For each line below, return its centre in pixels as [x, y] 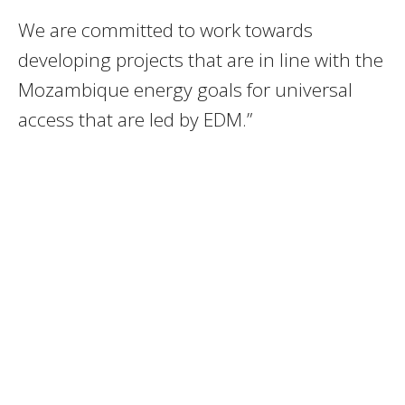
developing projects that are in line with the [201, 60]
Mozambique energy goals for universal [185, 90]
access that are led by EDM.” [135, 120]
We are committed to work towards [165, 30]
